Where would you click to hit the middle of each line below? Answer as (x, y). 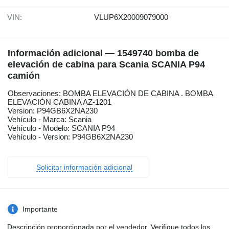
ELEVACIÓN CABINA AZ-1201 (60, 102)
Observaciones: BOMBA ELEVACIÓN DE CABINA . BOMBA (110, 94)
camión (24, 76)
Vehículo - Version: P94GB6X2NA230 (70, 137)
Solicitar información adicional (84, 167)
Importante (40, 209)
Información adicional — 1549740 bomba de (103, 53)
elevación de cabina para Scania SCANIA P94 (106, 65)
